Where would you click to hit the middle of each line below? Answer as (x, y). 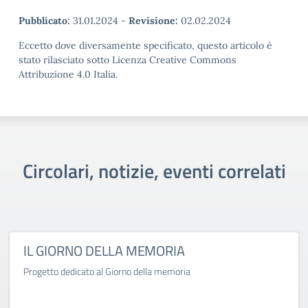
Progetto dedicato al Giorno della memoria (107, 271)
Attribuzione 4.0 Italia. (68, 74)
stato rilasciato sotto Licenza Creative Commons (128, 60)
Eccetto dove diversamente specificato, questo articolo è (145, 45)
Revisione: (153, 21)
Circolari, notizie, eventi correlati (154, 171)
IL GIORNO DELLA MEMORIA (104, 251)
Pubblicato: (44, 21)
